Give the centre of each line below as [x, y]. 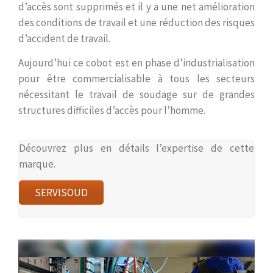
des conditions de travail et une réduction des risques [136, 22]
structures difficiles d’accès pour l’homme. [112, 110]
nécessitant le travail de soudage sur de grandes [136, 94]
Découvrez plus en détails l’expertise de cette [136, 148]
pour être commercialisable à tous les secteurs [136, 78]
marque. [37, 164]
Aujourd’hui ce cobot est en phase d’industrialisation [136, 62]
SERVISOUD [61, 192]
